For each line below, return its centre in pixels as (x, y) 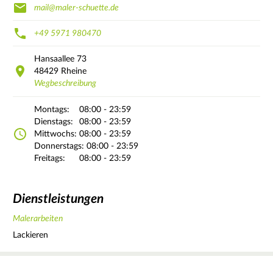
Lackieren (30, 235)
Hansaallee (54, 59)
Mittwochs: (55, 134)
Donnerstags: (59, 146)
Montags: (52, 109)
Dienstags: (54, 122)
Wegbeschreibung (65, 83)
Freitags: (50, 158)
